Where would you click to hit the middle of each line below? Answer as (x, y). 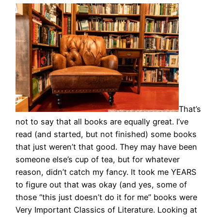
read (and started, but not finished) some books (106, 134)
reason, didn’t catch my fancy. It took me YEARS (106, 172)
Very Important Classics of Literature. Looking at (106, 209)
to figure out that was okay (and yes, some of (101, 184)
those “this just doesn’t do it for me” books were (106, 197)
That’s (190, 109)
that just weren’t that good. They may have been (106, 147)
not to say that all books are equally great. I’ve (102, 121)
